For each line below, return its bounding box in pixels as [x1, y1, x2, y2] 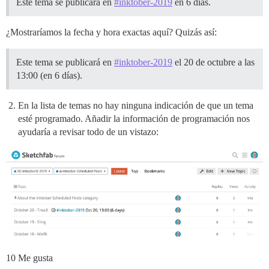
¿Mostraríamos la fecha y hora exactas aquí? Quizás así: [6, 27, 217, 37]
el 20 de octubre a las [172, 57, 255, 67]
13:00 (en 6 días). [16, 70, 82, 80]
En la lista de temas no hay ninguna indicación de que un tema [18, 100, 253, 110]
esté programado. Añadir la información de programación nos [18, 113, 250, 124]
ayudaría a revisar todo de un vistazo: [18, 127, 159, 137]
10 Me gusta [6, 253, 53, 264]
